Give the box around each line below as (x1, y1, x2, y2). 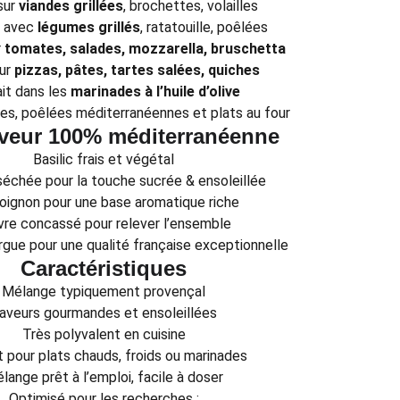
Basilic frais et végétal (33, 151, 174, 168)
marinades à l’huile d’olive (70, 83, 240, 100)
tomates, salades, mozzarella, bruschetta (4, 40, 286, 57)
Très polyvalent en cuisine (21, 326, 186, 343)
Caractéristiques (21, 256, 187, 280)
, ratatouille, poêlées (139, 19, 268, 36)
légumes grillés (37, 19, 140, 36)
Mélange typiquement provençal (2, 283, 205, 300)
